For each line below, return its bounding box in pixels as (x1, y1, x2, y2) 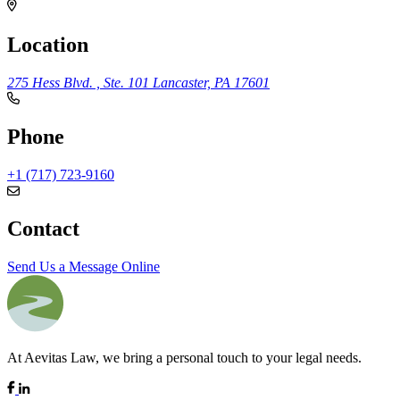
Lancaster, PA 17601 (153, 74, 270, 90)
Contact (7, 217, 79, 241)
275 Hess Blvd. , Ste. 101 (7, 74, 153, 90)
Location (7, 32, 88, 56)
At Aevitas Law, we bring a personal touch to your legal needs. (7, 350, 362, 366)
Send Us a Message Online (7, 259, 160, 275)
